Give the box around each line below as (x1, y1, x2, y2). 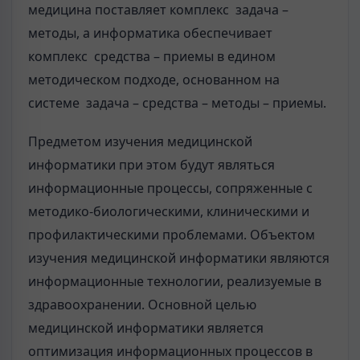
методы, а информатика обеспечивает (28, 24, 272, 43)
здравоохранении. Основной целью (28, 296, 256, 314)
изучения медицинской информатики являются (28, 249, 329, 268)
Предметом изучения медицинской (28, 133, 252, 151)
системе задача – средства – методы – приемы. (28, 94, 326, 112)
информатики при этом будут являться (28, 156, 275, 174)
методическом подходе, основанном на (28, 71, 280, 89)
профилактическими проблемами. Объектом (28, 226, 315, 244)
